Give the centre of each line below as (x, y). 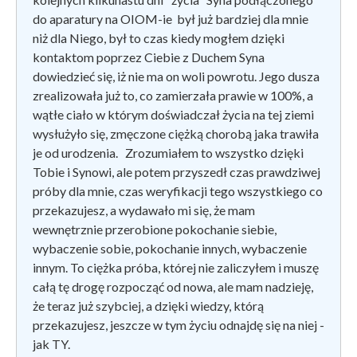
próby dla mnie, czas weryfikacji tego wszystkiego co (178, 190)
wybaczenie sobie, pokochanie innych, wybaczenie (170, 248)
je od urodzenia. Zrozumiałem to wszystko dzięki (168, 152)
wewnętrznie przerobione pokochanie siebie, (155, 229)
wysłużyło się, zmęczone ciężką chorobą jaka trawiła (176, 133)
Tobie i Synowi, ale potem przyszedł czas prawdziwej (177, 171)
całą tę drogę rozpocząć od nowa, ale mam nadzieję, (173, 286)
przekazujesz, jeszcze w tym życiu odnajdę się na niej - (178, 324)
